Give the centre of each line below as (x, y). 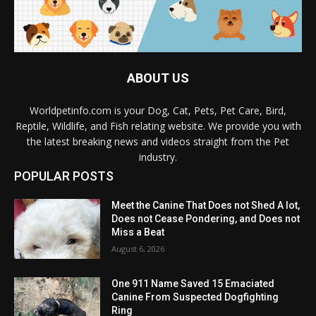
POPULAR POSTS (64, 176)
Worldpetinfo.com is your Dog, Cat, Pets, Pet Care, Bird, (158, 110)
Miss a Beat (138, 232)
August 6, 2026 (138, 248)
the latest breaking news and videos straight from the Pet (158, 141)
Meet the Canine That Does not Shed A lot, (206, 205)
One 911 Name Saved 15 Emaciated (193, 284)
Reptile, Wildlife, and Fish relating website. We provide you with (158, 126)
